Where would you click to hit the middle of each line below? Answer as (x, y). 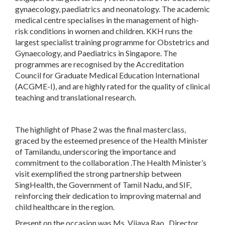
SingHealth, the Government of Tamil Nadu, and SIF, (103, 185)
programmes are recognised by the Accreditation (99, 64)
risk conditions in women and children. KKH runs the (104, 31)
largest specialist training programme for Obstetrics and (112, 42)
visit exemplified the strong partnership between (98, 174)
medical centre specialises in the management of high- (107, 20)
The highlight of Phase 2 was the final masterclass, (100, 129)
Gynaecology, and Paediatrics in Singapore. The (96, 53)
